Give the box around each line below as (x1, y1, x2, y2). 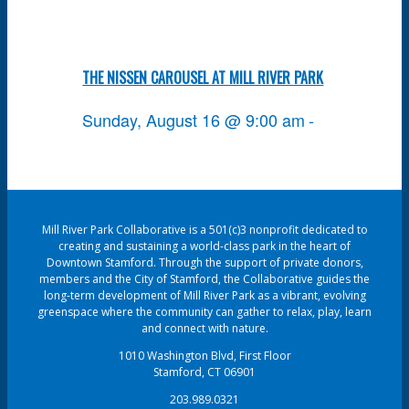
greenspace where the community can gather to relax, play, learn (37, 303, 372, 320)
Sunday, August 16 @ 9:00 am (82, 107, 306, 131)
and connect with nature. (141, 320, 268, 336)
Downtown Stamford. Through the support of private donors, (46, 254, 363, 270)
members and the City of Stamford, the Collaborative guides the (39, 270, 370, 287)
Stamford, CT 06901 (153, 363, 256, 380)
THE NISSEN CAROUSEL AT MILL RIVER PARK (82, 66, 324, 89)
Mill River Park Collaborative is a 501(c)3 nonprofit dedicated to (41, 221, 368, 237)
